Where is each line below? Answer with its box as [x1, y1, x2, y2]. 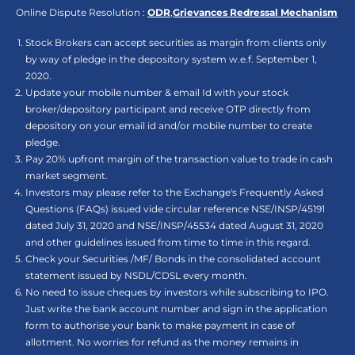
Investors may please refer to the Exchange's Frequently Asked [25, 185, 323, 198]
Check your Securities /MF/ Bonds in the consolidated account [25, 252, 321, 265]
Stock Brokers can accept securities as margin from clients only [25, 36, 326, 48]
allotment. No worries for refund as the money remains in [25, 335, 299, 348]
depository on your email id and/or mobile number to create [25, 119, 312, 132]
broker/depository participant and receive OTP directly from [25, 102, 311, 115]
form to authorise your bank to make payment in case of [25, 319, 295, 331]
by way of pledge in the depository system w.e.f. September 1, [25, 52, 317, 65]
